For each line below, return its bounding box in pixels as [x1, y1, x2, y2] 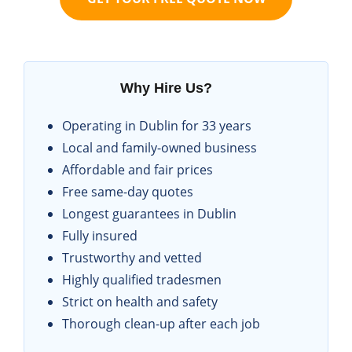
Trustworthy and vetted [62, 249, 202, 267]
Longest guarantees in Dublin [62, 205, 236, 223]
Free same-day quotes [62, 183, 193, 201]
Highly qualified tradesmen [62, 271, 222, 289]
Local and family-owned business [62, 139, 257, 157]
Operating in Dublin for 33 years [62, 117, 251, 135]
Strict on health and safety [62, 293, 218, 311]
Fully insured [62, 227, 137, 245]
